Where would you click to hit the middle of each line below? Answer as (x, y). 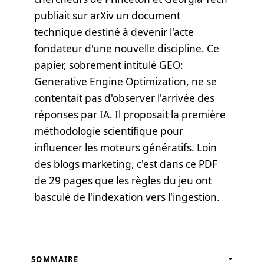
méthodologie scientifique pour (108, 131)
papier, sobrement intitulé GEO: (108, 65)
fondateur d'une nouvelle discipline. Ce (126, 48)
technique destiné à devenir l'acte (114, 32)
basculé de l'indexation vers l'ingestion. (127, 197)
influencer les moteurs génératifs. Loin (125, 147)
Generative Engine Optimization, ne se (125, 81)
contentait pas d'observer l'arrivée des (124, 98)
